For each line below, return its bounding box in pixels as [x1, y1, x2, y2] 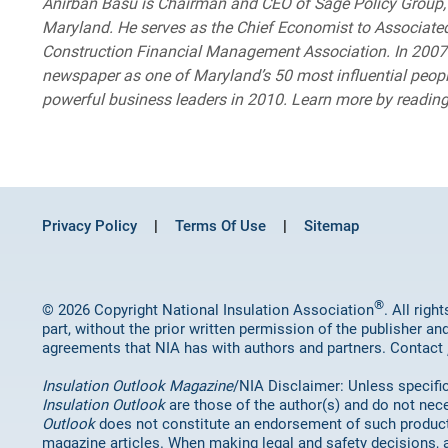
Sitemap [304, 216, 359, 235]
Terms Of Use [175, 216, 266, 235]
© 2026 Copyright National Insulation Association [42, 300, 374, 319]
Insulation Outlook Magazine [42, 376, 233, 395]
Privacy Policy [42, 216, 137, 235]
